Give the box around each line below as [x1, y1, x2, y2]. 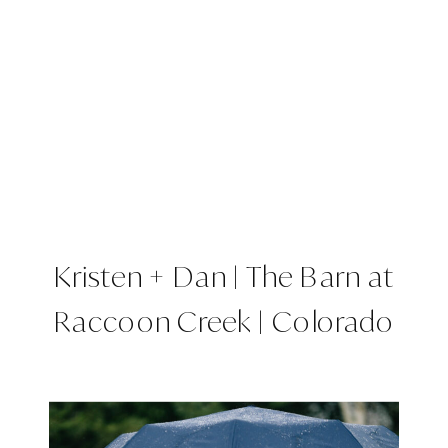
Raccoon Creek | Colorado [53, 303, 395, 339]
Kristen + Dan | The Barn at [53, 258, 395, 294]
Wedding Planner [117, 348, 331, 384]
